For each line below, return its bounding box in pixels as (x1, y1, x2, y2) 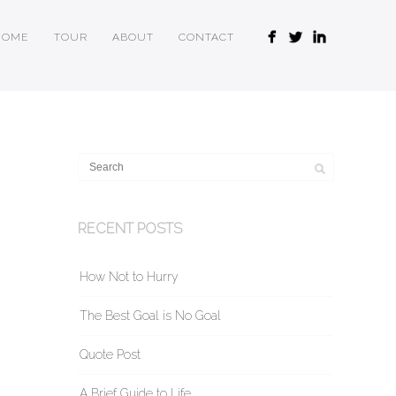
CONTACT (178, 31, 234, 43)
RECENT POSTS (78, 220, 182, 237)
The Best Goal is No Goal (80, 308, 221, 323)
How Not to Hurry (80, 270, 179, 284)
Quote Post (80, 347, 141, 362)
